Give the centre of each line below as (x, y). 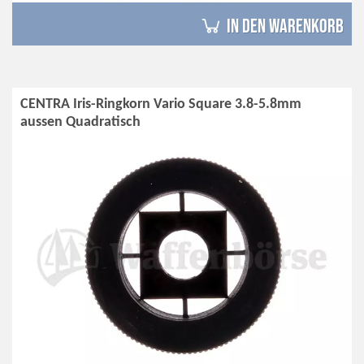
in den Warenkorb (285, 26)
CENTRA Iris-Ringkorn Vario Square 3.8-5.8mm (161, 104)
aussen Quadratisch (80, 122)
